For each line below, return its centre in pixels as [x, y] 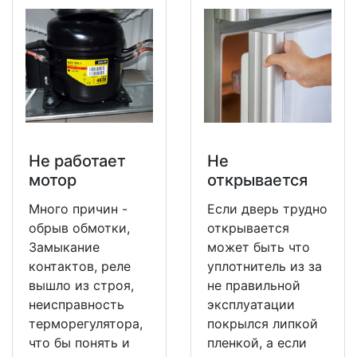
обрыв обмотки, [79, 228]
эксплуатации [251, 304]
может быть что [259, 247]
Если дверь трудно [267, 208]
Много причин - [78, 208]
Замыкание [64, 247]
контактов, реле [80, 266]
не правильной [254, 285]
